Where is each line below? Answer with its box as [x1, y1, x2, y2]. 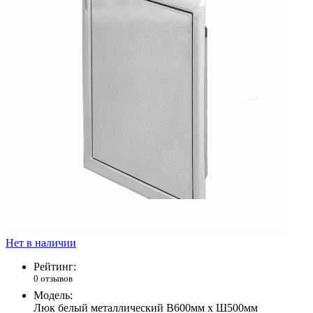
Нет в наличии [6, 237, 76, 249]
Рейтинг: [34, 261, 76, 273]
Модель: [34, 289, 73, 301]
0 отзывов [34, 273, 73, 284]
